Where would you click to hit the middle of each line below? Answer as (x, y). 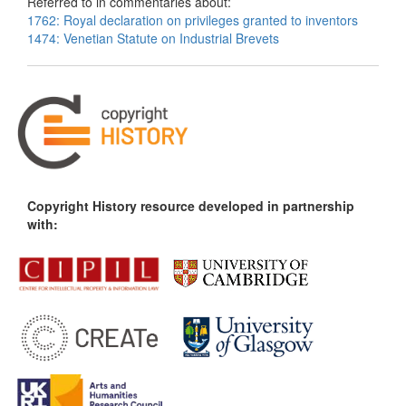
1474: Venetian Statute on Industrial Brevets (153, 38)
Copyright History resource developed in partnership (191, 205)
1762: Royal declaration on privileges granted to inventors (193, 20)
